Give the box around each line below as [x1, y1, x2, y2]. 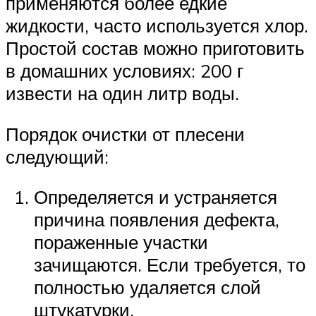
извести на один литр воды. [6, 82, 239, 105]
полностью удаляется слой [34, 276, 261, 299]
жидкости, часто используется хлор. [6, 14, 308, 37]
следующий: [6, 145, 109, 168]
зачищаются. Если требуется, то [34, 253, 305, 276]
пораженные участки [34, 231, 208, 254]
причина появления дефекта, [34, 208, 279, 231]
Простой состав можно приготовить [6, 37, 305, 60]
